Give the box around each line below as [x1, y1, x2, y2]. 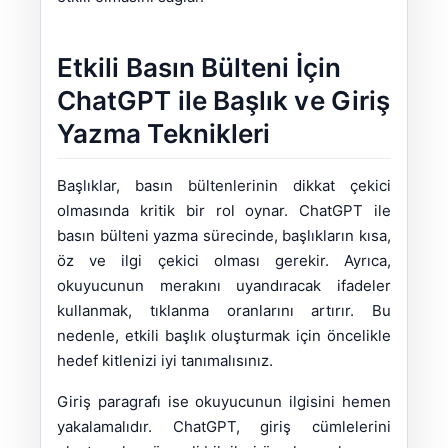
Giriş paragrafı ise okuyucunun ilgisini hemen [57, 392, 391, 412]
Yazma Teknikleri [57, 118, 271, 150]
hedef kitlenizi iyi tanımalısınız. [57, 351, 273, 371]
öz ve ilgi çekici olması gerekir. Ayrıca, [57, 251, 391, 271]
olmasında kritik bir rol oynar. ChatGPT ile [57, 201, 391, 221]
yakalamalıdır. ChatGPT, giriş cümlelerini [57, 417, 391, 437]
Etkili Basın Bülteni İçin [57, 52, 341, 84]
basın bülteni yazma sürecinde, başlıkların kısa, [57, 226, 391, 246]
